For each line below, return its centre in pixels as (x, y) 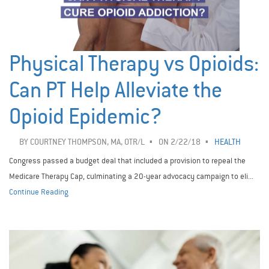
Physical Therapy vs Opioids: (134, 64)
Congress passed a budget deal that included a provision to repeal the (127, 161)
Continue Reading (39, 192)
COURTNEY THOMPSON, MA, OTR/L (87, 142)
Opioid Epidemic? (85, 117)
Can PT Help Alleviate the (116, 91)
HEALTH (227, 142)
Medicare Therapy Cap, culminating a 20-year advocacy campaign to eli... (131, 177)
